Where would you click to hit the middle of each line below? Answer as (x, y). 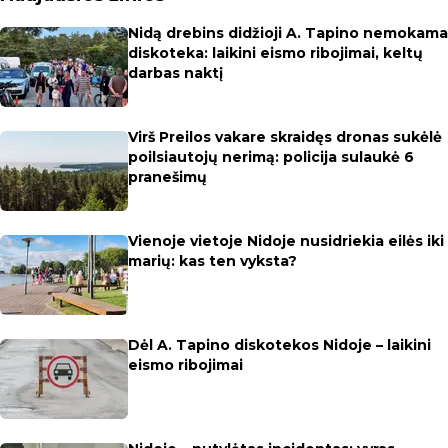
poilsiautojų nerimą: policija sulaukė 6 (271, 157)
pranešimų (167, 177)
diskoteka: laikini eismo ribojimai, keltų (275, 53)
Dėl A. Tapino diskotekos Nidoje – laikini (279, 345)
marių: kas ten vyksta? (212, 261)
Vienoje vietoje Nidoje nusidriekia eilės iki (286, 241)
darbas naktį (175, 73)
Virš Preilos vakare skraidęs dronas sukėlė (285, 137)
